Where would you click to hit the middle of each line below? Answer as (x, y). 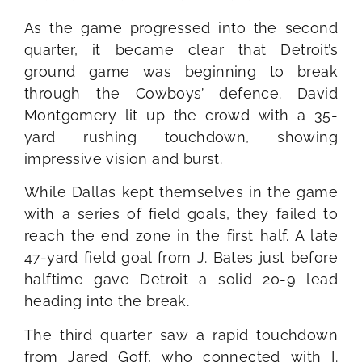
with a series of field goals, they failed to (181, 214)
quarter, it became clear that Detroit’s (181, 49)
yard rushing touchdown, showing (181, 137)
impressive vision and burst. (124, 158)
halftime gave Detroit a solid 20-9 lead (181, 280)
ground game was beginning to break (181, 71)
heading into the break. (107, 301)
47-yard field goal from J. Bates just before (181, 258)
